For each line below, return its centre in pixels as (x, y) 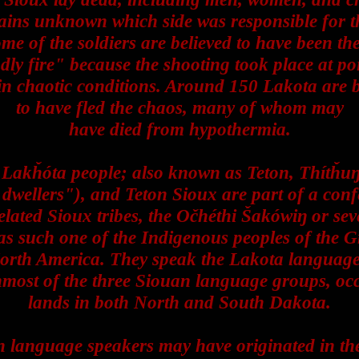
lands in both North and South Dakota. (179, 302)
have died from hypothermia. (179, 129)
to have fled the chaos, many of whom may (179, 107)
